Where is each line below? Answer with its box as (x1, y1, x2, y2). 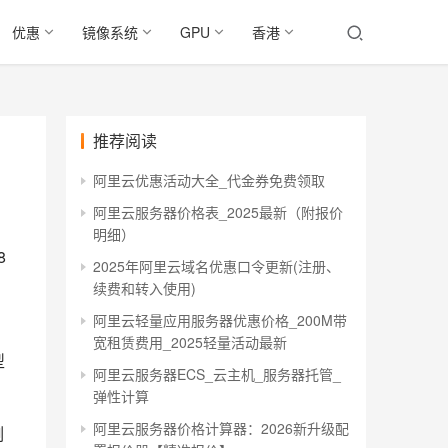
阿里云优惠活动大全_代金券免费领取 (93, 170, 325, 190)
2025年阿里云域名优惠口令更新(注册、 (93, 256, 340, 276)
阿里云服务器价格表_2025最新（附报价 (93, 202, 343, 222)
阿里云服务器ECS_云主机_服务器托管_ (93, 364, 341, 384)
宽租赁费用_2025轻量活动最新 (93, 332, 287, 352)
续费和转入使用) (93, 278, 196, 298)
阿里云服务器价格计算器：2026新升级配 (93, 418, 349, 438)
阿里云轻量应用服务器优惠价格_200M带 (93, 310, 347, 330)
